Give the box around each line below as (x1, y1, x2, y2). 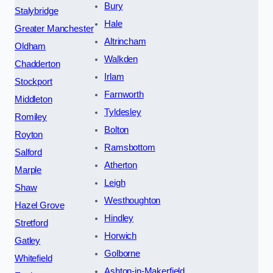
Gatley (15, 235, 41, 246)
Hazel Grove (15, 200, 65, 210)
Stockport (15, 76, 52, 87)
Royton (15, 129, 43, 140)
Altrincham (104, 36, 146, 46)
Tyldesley (104, 107, 141, 117)
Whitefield (15, 253, 52, 263)
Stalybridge (15, 5, 58, 16)
